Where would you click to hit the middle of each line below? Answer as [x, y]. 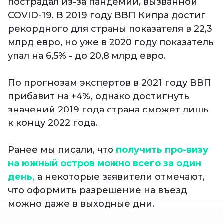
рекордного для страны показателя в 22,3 [110, 29]
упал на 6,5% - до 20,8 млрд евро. [87, 56]
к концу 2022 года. [53, 123]
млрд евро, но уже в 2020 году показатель [111, 43]
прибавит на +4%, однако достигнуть [99, 96]
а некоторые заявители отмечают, [120, 177]
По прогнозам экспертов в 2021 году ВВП [110, 83]
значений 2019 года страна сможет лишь [108, 110]
